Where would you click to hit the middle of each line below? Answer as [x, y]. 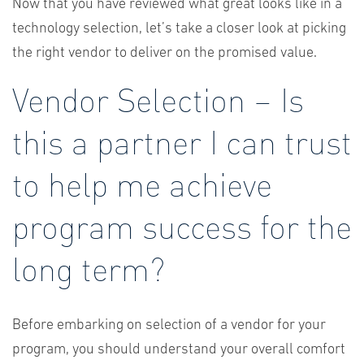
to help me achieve [142, 183]
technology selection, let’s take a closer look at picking [179, 29]
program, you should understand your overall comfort [179, 350]
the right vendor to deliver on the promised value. [165, 53]
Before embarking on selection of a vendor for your [169, 325]
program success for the [182, 225]
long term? [89, 268]
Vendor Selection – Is [158, 99]
